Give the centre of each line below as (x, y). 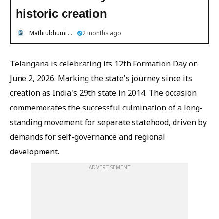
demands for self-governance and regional (88, 137)
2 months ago (102, 33)
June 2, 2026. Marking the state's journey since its (101, 78)
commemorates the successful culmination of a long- (106, 107)
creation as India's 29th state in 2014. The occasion (103, 93)
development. (34, 151)
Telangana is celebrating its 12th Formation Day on (104, 63)
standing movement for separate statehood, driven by (108, 122)
